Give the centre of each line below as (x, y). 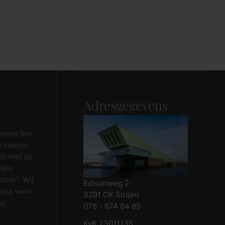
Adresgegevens (126, 107)
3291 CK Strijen (111, 195)
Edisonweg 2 (106, 184)
